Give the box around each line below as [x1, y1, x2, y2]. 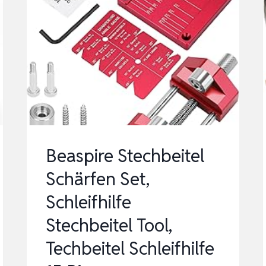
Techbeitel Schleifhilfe [46, 237, 215, 261]
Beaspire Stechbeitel [46, 144, 205, 168]
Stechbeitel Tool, [46, 214, 173, 237]
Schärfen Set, [46, 167, 150, 191]
